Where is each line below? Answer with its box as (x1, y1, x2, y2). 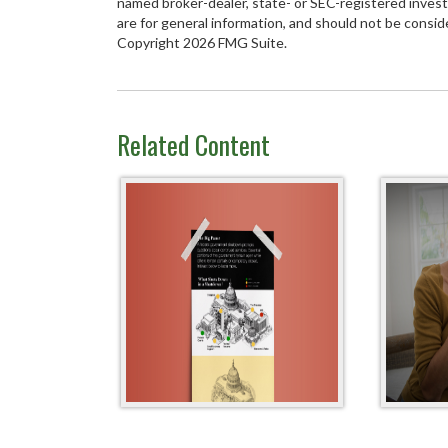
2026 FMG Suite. (183, 34, 287, 51)
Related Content (117, 125, 270, 164)
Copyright (117, 34, 183, 51)
